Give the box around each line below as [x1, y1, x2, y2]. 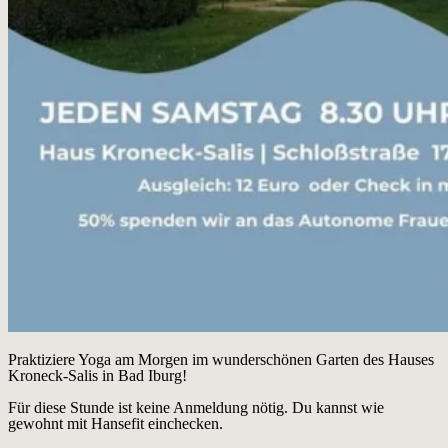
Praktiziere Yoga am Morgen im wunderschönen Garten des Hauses [8, 351, 434, 369]
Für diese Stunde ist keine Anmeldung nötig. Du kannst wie [8, 399, 384, 417]
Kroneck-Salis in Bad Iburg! [8, 367, 187, 385]
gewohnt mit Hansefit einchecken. [8, 415, 223, 433]
